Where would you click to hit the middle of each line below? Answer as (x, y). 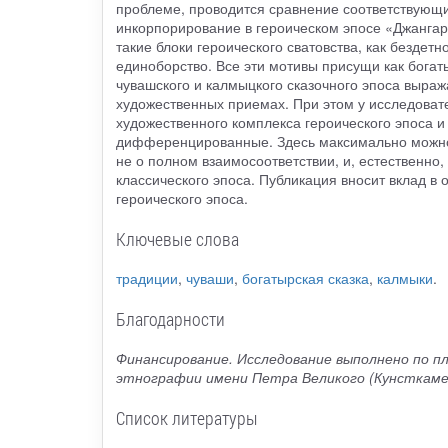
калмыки (404, 278)
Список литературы (186, 418)
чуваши (209, 278)
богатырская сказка (305, 278)
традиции (146, 278)
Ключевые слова (177, 239)
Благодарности (170, 319)
